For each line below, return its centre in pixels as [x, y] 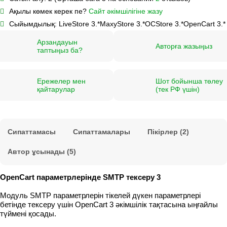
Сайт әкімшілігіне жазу [126, 11]
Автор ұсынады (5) [42, 151]
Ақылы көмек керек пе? [49, 11]
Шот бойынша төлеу [189, 81]
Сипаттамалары [102, 131]
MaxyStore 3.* [122, 24]
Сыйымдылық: [33, 24]
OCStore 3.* [164, 24]
